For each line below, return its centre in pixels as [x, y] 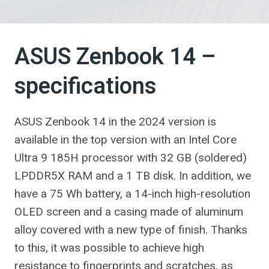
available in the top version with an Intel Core [125, 140]
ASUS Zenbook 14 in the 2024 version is [115, 122]
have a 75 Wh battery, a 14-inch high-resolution [132, 194]
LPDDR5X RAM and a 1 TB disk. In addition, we [133, 176]
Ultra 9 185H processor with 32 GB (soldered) [131, 158]
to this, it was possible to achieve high [109, 248]
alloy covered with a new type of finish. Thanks [131, 230]
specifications [85, 86]
